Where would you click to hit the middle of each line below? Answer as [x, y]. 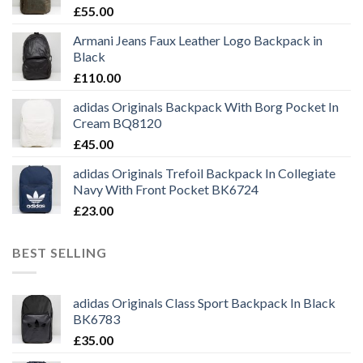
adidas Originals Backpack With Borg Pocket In [206, 107]
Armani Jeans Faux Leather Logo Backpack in [198, 41]
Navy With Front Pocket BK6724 [166, 190]
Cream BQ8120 [117, 123]
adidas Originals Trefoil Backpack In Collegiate [204, 173]
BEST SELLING [60, 253]
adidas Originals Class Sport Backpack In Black [204, 302]
